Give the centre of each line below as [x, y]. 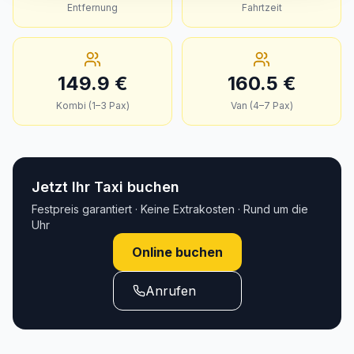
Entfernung [92, 8]
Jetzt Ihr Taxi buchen [105, 187]
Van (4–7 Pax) [262, 105]
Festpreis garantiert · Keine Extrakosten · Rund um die [170, 209]
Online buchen [177, 252]
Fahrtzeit [262, 8]
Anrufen [170, 291]
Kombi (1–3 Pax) [92, 105]
